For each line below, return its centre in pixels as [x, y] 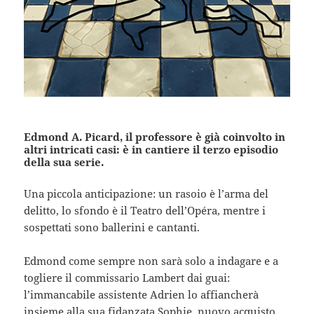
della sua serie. [64, 162]
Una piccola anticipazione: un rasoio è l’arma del [146, 193]
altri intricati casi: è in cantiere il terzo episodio [151, 149]
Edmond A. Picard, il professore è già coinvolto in [155, 136]
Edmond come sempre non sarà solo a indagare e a [151, 260]
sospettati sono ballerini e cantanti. [112, 227]
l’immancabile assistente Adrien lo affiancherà [142, 294]
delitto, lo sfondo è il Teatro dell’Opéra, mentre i [145, 210]
